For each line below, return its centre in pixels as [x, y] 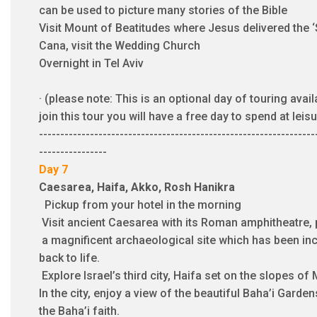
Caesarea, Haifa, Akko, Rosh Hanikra [137, 187]
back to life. [69, 258]
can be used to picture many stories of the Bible [163, 10]
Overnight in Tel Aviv [91, 63]
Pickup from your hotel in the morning [140, 204]
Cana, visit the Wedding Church [120, 45]
